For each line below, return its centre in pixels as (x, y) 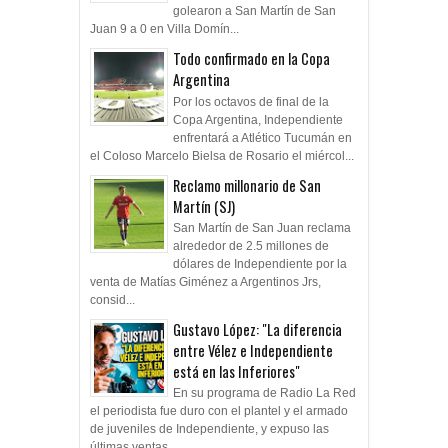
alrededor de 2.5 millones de (251, 245)
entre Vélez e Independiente (253, 350)
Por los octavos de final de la (251, 101)
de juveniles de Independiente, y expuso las (209, 429)
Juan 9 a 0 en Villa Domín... (164, 29)
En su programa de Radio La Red (264, 393)
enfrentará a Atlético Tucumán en (262, 137)
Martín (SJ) (204, 206)
